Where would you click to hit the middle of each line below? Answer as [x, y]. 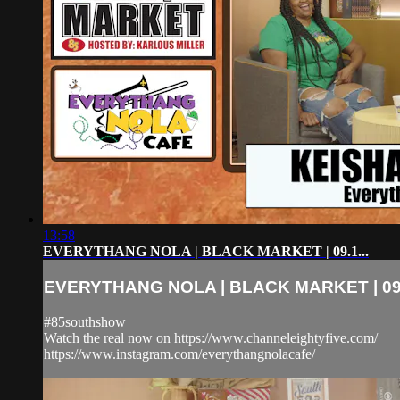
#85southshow [85, 321]
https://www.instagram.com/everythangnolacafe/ [179, 354]
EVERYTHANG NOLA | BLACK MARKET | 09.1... [206, 252]
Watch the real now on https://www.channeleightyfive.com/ [211, 337]
